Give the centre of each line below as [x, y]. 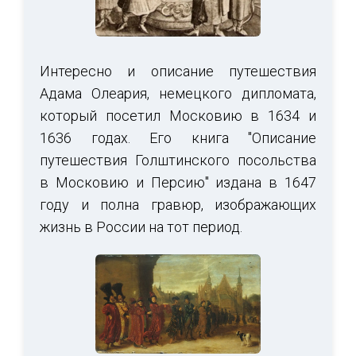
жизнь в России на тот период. [141, 226]
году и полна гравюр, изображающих [178, 204]
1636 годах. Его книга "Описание [178, 137]
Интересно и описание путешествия [178, 71]
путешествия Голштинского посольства [178, 160]
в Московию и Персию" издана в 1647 [178, 182]
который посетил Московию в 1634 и [178, 115]
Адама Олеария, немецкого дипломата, [178, 93]
